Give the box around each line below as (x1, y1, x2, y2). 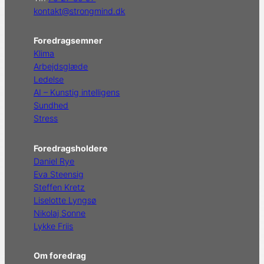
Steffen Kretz (34, 181, 85, 192)
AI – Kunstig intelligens (34, 87, 120, 98)
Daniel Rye (34, 156, 75, 166)
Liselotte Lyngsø (34, 194, 97, 205)
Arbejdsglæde (34, 61, 88, 72)
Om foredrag (34, 250, 87, 261)
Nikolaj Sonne (34, 207, 86, 218)
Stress (34, 113, 58, 124)
